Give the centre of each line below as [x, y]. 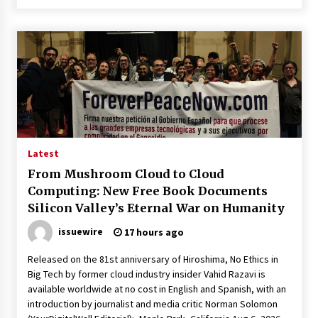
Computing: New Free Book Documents [147, 191]
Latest [43, 153]
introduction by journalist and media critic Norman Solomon [152, 304]
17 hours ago [153, 232]
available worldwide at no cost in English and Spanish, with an [157, 289]
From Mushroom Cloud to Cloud [126, 174]
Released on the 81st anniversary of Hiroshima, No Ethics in [153, 259]
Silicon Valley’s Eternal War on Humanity [156, 208]
